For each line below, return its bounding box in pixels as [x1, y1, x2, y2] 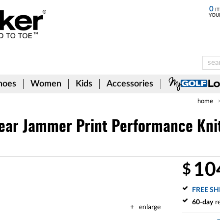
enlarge [139, 204, 161, 211]
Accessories [107, 80, 153, 88]
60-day [192, 199, 213, 206]
